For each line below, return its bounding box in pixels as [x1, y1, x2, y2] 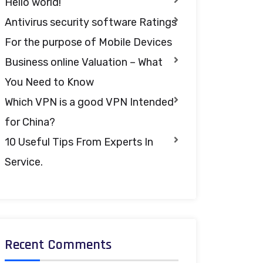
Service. [5, 155, 43, 168]
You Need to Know [5, 75, 94, 89]
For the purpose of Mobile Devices [5, 35, 172, 49]
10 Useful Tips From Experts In [5, 135, 153, 149]
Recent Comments [5, 235, 112, 254]
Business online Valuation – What [5, 55, 163, 69]
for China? [5, 115, 55, 129]
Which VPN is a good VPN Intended [5, 95, 174, 109]
